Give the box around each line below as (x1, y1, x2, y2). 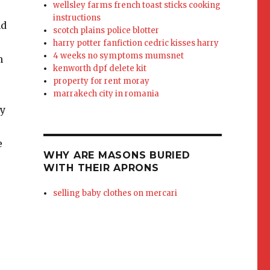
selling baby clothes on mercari (53, 188, 178, 198)
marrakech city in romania (53, 89, 160, 99)
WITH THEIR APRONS (43, 162, 159, 174)
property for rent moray (53, 76, 150, 86)
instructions (53, 13, 101, 23)
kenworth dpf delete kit (53, 63, 147, 74)
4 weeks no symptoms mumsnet (53, 51, 184, 61)
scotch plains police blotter (53, 25, 160, 36)
